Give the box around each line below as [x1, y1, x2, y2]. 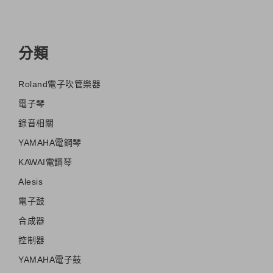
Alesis [18, 176, 43, 186]
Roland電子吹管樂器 [18, 79, 101, 89]
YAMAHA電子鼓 [18, 254, 82, 264]
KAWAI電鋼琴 [18, 157, 72, 167]
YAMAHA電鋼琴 [18, 137, 82, 147]
